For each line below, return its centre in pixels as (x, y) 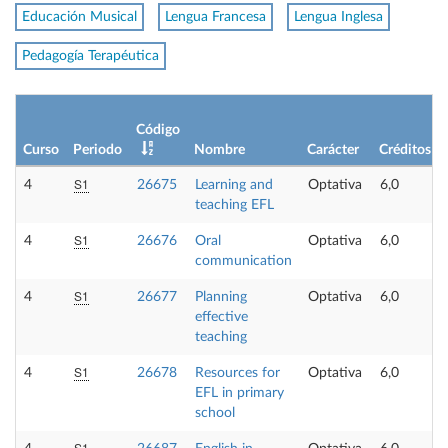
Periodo (97, 149)
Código (158, 129)
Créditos (405, 149)
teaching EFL (234, 204)
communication (243, 260)
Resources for (237, 372)
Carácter (333, 149)
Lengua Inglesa (338, 17)
